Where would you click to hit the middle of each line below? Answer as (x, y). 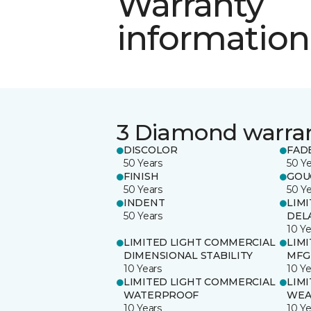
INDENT (144, 202)
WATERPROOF (161, 295)
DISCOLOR (151, 150)
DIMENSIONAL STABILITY (188, 255)
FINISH (141, 176)
